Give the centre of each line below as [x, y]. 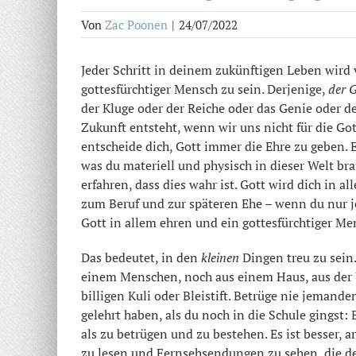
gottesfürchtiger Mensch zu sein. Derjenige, [205, 89]
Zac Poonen [136, 24]
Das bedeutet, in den [141, 257]
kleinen [222, 257]
